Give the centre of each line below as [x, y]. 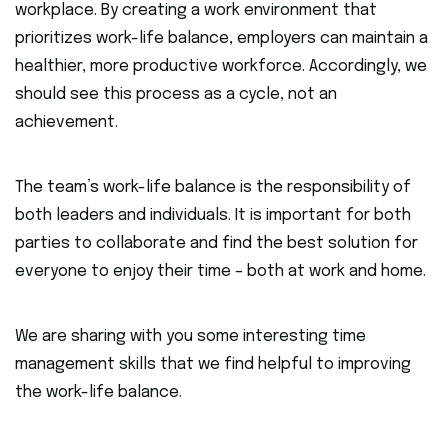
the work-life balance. [100, 393]
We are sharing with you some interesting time [190, 337]
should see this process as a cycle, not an [176, 95]
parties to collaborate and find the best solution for [216, 244]
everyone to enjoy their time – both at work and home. [222, 272]
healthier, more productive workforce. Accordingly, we [221, 67]
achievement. [68, 123]
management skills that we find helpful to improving [213, 365]
